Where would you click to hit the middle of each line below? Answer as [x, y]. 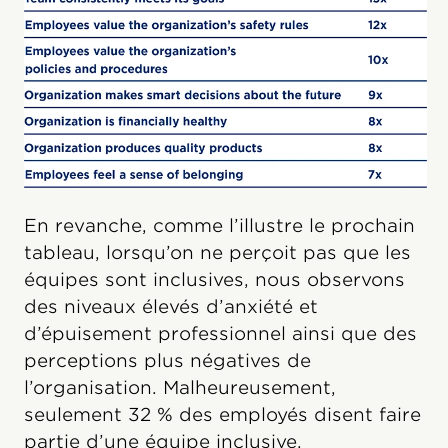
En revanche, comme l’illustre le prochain [219, 226]
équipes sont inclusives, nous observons [214, 280]
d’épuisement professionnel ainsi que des [220, 334]
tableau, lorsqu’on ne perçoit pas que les [217, 253]
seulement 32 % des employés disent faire [222, 415]
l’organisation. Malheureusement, [180, 388]
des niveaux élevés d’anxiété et [171, 307]
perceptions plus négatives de [167, 361]
